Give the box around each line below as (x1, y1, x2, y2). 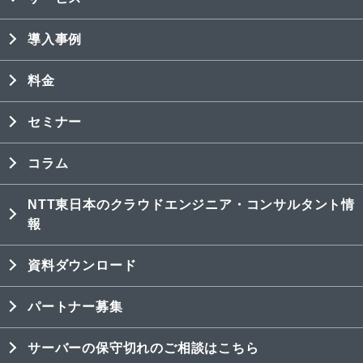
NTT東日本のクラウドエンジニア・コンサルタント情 (28, 197, 355, 211)
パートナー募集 (28, 299, 123, 314)
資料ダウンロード (28, 258, 137, 272)
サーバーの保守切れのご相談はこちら (28, 340, 259, 355)
